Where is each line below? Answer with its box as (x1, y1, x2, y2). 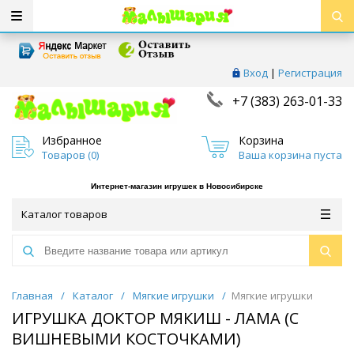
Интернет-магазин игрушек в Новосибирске (91, 182, 263, 191)
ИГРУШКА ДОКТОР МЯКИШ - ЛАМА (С (12, 307, 299, 330)
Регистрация (278, 66, 342, 80)
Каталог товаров (21, 207, 107, 222)
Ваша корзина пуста (238, 147, 342, 162)
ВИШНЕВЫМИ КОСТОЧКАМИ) (12, 328, 241, 350)
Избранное (42, 132, 102, 148)
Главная (12, 288, 53, 303)
